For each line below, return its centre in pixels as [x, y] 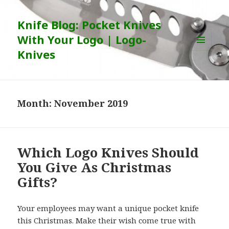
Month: [36, 104]
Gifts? [38, 182]
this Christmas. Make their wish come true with [107, 221]
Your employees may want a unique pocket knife [108, 208]
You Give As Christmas [95, 167]
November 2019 [91, 104]
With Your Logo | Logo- [82, 40]
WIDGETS [205, 72]
